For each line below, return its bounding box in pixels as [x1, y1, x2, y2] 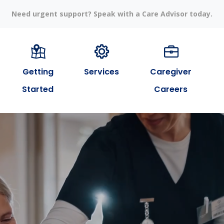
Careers [154, 83, 188, 95]
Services [83, 66, 119, 77]
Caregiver [150, 66, 192, 77]
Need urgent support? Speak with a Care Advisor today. [11, 9, 212, 18]
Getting [22, 66, 53, 77]
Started [22, 83, 54, 95]
